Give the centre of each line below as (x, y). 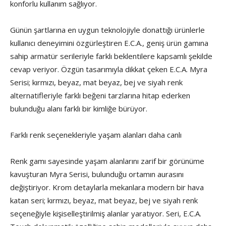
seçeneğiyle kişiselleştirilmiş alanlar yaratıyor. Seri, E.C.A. (106, 214)
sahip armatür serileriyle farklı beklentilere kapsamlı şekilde (111, 56)
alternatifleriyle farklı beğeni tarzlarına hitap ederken (100, 96)
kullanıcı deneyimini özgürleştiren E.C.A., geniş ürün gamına (109, 43)
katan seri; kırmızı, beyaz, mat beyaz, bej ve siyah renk (104, 201)
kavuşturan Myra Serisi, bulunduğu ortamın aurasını (97, 174)
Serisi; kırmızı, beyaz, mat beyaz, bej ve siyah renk (96, 82)
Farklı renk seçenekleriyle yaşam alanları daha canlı (96, 135)
